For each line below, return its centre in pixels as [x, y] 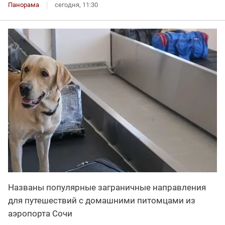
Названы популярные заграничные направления [107, 187]
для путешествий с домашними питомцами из [102, 200]
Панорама [24, 5]
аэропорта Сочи [40, 213]
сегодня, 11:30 [76, 5]
